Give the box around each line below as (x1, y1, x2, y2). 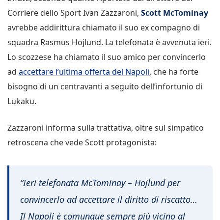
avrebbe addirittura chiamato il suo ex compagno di (7, 22, 200, 33)
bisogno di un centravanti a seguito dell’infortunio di (7, 81, 202, 92)
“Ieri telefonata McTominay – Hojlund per (20, 177, 180, 189)
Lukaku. (7, 95, 36, 107)
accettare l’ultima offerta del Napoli (19, 66, 149, 77)
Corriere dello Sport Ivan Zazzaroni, (7, 7, 141, 18)
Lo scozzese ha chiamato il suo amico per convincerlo (7, 51, 206, 62)
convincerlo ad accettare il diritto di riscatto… (20, 193, 197, 206)
